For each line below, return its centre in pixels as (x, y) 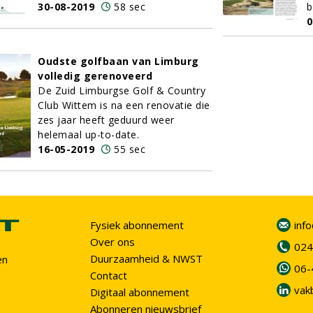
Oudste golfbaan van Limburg (118, 61)
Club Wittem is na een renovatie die (124, 105)
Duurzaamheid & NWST (146, 259)
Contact (109, 275)
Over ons (112, 242)
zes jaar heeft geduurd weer (106, 120)
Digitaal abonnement (140, 292)
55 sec (130, 149)
